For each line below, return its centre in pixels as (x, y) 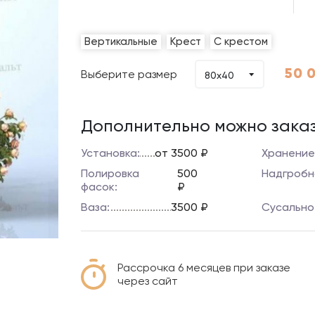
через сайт (148, 281)
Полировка (110, 173)
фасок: (99, 187)
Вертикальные (121, 41)
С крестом (241, 41)
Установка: (111, 153)
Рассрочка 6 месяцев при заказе (204, 268)
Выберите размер (129, 74)
